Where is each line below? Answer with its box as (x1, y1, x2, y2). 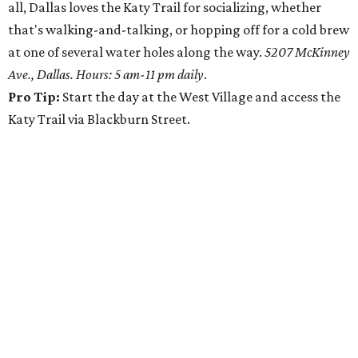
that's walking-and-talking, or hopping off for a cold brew (8, 22, 349, 38)
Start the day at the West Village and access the (62, 89, 340, 105)
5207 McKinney (265, 44, 350, 60)
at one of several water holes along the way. (8, 44, 265, 60)
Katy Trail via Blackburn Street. (8, 111, 190, 127)
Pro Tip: (8, 89, 62, 105)
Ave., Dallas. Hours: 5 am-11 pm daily (8, 66, 204, 82)
